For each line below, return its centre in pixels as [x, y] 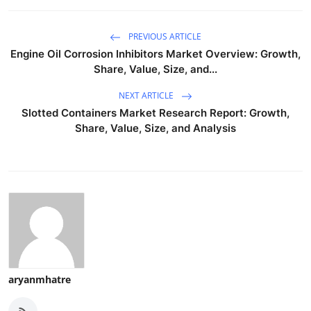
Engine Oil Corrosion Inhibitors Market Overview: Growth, [155, 53]
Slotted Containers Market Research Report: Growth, [155, 112]
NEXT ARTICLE [147, 95]
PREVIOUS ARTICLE [164, 36]
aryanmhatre [40, 279]
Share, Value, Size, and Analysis [155, 128]
